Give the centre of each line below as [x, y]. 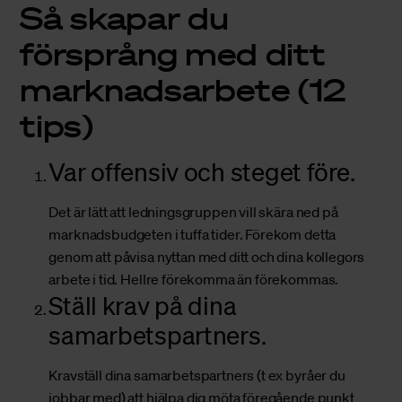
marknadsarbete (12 [183, 89]
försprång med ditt [173, 53]
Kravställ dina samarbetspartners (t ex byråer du [197, 376]
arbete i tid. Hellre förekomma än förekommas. [194, 280]
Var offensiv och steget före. [202, 172]
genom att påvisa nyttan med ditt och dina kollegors [207, 257]
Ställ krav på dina [143, 306]
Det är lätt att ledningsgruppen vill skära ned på [193, 212]
